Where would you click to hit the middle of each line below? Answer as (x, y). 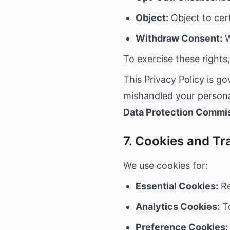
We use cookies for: (166, 166)
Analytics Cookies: (178, 207)
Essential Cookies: (177, 186)
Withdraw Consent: (179, 38)
